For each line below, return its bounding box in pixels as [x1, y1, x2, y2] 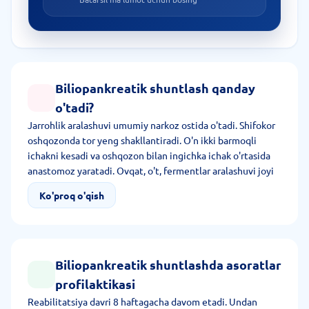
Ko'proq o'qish [39, 189, 104, 201]
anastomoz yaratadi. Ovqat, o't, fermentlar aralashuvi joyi [28, 164, 274, 177]
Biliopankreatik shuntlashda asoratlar [55, 257, 281, 272]
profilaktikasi [55, 276, 135, 292]
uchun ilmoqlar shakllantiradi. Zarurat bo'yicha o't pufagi [28, 179, 270, 192]
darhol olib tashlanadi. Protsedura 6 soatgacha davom [28, 195, 258, 207]
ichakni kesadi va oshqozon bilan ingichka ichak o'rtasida [28, 149, 270, 161]
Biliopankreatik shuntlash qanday [55, 80, 255, 96]
